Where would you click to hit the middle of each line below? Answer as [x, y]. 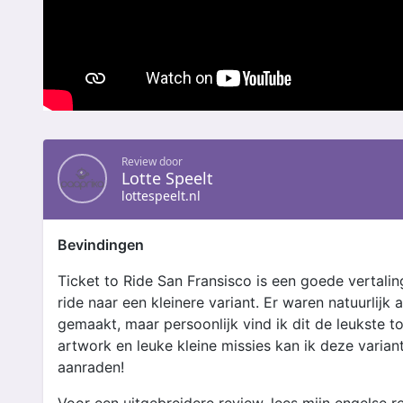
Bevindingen [101, 245]
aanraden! [91, 367]
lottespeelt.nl [161, 196]
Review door [152, 161]
